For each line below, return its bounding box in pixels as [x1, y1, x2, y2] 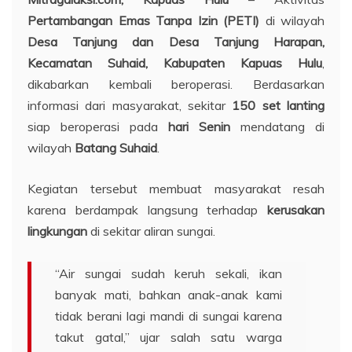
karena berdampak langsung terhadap [27, 201, 267, 218]
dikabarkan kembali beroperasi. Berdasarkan [27, 75, 324, 92]
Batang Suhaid [75, 139, 157, 156]
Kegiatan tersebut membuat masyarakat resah [27, 180, 324, 196]
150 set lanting [232, 97, 325, 113]
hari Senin [168, 118, 230, 134]
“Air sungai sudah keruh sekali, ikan [55, 265, 282, 281]
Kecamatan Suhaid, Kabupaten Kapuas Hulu [27, 54, 322, 71]
